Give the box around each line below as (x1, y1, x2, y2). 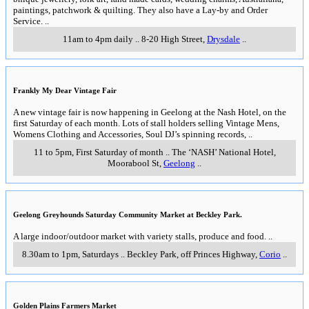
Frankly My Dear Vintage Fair (13, 86, 117, 94)
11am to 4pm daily (63, 33, 133, 44)
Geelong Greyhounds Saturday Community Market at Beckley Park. (13, 210, 242, 219)
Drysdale (207, 33, 240, 44)
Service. (13, 15, 43, 26)
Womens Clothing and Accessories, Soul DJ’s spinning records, (13, 128, 246, 139)
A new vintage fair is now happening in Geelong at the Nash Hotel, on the (13, 106, 286, 117)
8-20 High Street (141, 33, 203, 44)
